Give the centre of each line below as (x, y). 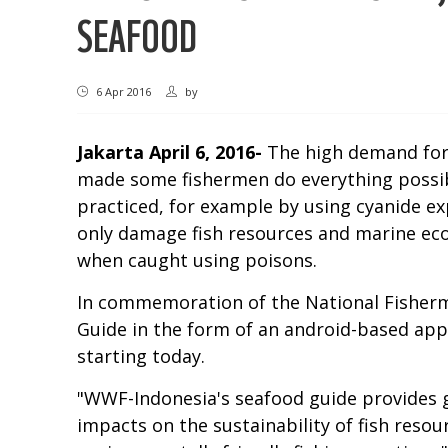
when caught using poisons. (197, 260)
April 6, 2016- (205, 152)
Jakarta (110, 152)
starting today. (141, 356)
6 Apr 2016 (122, 92)
